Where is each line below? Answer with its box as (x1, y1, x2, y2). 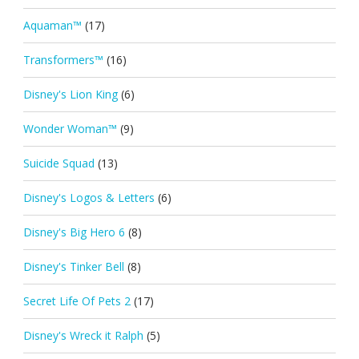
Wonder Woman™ (22, 120, 117, 136)
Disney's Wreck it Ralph (22, 327, 143, 343)
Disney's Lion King (22, 86, 118, 102)
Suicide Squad (22, 155, 95, 171)
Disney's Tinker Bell (22, 258, 124, 274)
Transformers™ (22, 51, 103, 67)
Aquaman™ (22, 17, 82, 33)
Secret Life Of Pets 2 (22, 292, 131, 309)
